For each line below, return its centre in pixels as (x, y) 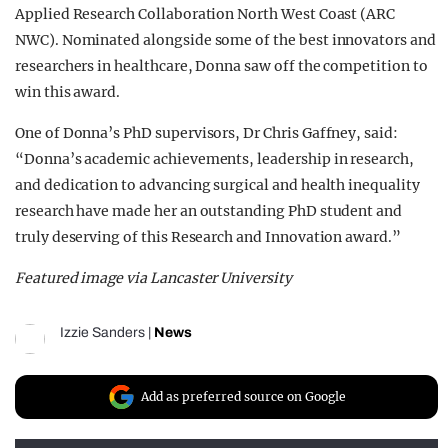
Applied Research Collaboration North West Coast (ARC (205, 14)
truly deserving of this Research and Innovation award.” (208, 237)
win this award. (68, 92)
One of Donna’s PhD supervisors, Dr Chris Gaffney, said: (206, 133)
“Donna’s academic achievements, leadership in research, (214, 159)
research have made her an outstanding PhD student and (209, 211)
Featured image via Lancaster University (153, 278)
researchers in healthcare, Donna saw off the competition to (221, 66)
